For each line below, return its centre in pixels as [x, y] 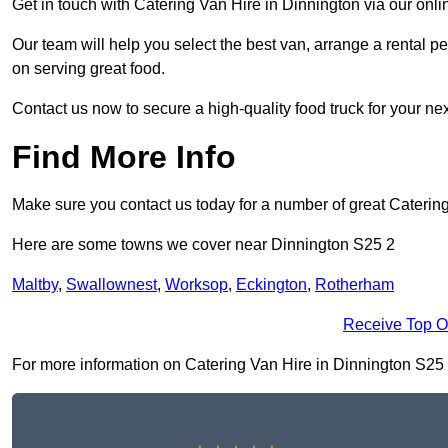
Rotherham [354, 285]
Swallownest [111, 285]
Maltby [35, 285]
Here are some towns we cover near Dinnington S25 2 [203, 245]
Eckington [271, 285]
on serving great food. [88, 69]
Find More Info [124, 157]
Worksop [196, 285]
